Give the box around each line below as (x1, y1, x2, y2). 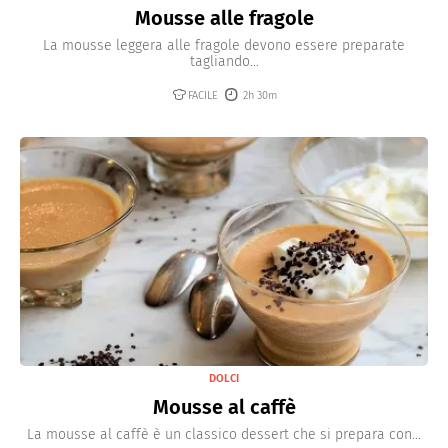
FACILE (187, 88, 218, 102)
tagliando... (189, 52, 259, 70)
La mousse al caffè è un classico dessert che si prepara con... (27, 426, 421, 444)
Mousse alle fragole (134, 5, 314, 30)
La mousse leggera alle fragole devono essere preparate (43, 36, 405, 54)
